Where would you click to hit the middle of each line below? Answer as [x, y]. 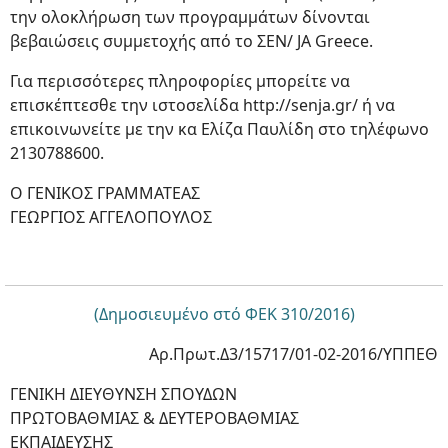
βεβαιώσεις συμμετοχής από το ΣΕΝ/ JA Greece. [191, 41]
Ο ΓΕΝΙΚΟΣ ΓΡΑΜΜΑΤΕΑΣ [105, 193]
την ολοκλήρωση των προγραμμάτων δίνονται [190, 17]
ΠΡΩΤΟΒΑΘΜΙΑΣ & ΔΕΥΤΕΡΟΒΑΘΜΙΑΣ [154, 418]
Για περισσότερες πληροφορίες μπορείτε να [180, 81]
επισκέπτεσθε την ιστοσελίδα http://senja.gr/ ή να [202, 105]
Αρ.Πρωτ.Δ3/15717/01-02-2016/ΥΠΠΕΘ [293, 354]
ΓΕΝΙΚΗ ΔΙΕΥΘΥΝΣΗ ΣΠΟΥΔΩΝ [123, 394]
